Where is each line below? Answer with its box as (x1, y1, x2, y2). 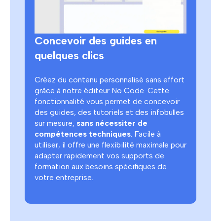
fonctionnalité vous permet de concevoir (35, 96, 180, 106)
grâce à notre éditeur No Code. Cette (35, 85, 169, 95)
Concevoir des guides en (35, 34, 157, 48)
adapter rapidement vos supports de (35, 150, 164, 160)
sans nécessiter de (76, 118, 147, 128)
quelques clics (35, 49, 104, 63)
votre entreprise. (35, 172, 93, 182)
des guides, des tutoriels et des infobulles (35, 107, 184, 117)
